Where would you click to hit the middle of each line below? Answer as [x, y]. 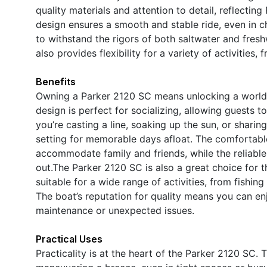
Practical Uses [69, 239]
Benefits [56, 81]
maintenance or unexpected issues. [115, 210]
